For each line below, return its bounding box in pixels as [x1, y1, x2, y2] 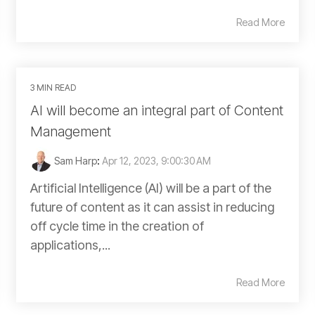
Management [30, 123, 111, 140]
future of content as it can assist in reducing [30, 200, 274, 214]
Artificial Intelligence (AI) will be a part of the [30, 181, 271, 195]
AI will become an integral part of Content [30, 102, 283, 119]
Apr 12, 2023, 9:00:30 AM [102, 155, 211, 167]
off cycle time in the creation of [30, 219, 204, 233]
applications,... [30, 238, 110, 252]
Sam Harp [54, 155, 97, 167]
